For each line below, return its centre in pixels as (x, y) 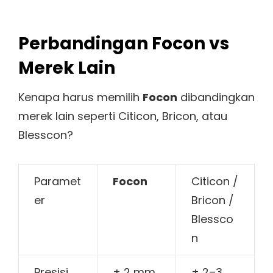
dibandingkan (216, 97)
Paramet (58, 181)
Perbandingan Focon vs (124, 44)
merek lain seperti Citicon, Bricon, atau (123, 116)
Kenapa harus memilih (80, 97)
